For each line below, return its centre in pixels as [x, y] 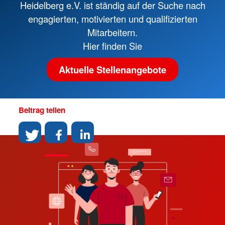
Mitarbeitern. [113, 32]
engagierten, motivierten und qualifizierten [113, 18]
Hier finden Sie [113, 45]
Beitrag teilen [42, 110]
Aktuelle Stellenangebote [113, 69]
